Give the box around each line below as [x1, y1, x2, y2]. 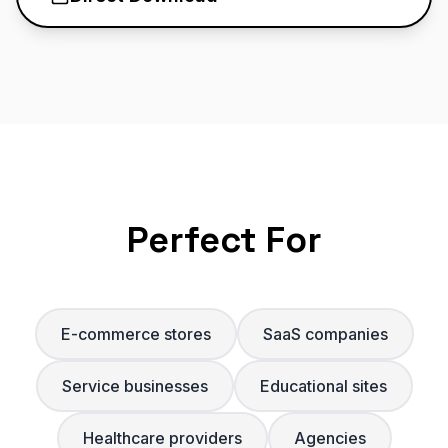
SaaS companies [262, 324, 388, 344]
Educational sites [259, 376, 387, 396]
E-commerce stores [60, 324, 211, 344]
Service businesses [61, 376, 208, 396]
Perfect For [126, 217, 322, 263]
